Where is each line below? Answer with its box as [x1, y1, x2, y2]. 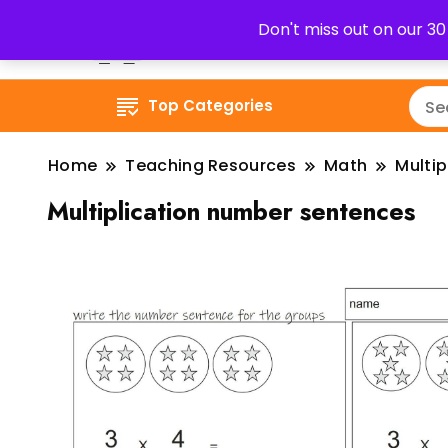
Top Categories [148, 95, 274, 116]
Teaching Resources [125, 154, 297, 177]
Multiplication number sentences [47, 193, 415, 229]
